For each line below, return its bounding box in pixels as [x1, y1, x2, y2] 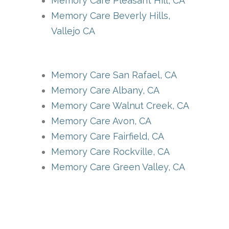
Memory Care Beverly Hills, [51, 10, 170, 21]
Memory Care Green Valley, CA [51, 161, 185, 172]
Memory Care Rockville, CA [51, 146, 170, 157]
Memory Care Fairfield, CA [51, 130, 164, 142]
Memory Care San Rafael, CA [51, 69, 177, 80]
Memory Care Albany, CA [51, 84, 159, 96]
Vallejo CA [51, 25, 95, 36]
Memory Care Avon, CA [51, 115, 151, 126]
